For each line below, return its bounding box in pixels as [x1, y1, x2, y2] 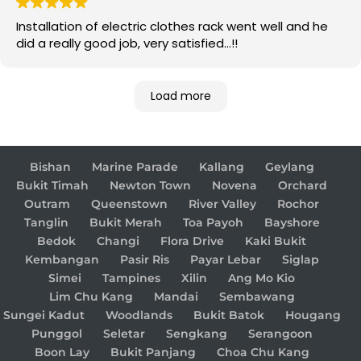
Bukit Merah [89, 214, 162, 230]
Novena [212, 177, 257, 193]
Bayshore [263, 214, 320, 230]
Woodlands [105, 307, 172, 322]
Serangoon [247, 326, 313, 341]
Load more [150, 87, 211, 104]
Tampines [102, 270, 160, 285]
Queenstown [91, 196, 168, 211]
